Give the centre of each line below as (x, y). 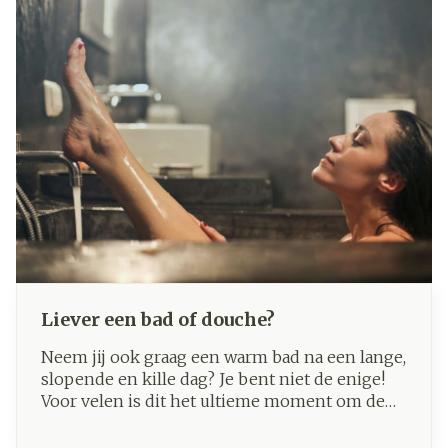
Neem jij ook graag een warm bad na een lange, (223, 357)
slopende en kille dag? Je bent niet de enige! (213, 379)
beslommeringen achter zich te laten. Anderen (223, 423)
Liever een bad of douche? (158, 319)
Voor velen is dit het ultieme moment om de (213, 401)
